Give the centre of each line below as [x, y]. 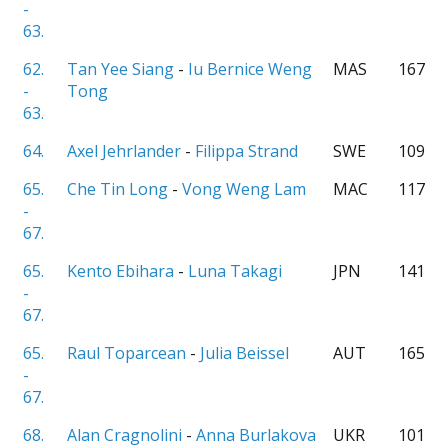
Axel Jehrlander [124, 151]
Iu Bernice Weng [250, 69]
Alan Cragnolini [124, 435]
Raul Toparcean [126, 353]
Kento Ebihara [120, 271]
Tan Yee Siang [120, 69]
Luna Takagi [235, 271]
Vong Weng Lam [244, 189]
